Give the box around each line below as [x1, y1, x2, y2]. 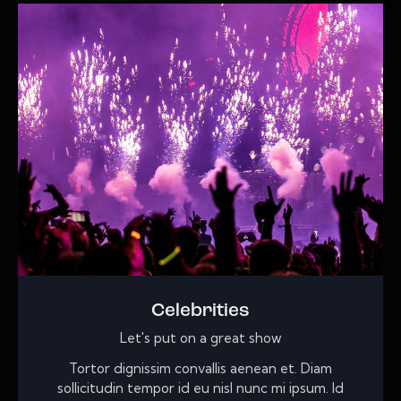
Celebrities [151, 302, 250, 321]
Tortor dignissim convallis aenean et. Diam [69, 360, 332, 378]
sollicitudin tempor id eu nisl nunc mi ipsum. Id [57, 380, 344, 397]
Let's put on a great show [119, 329, 282, 347]
